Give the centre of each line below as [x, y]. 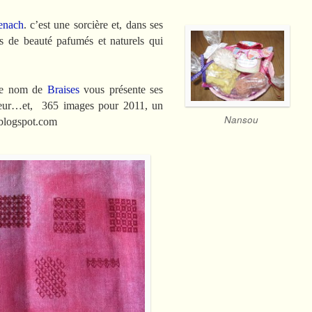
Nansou [241, 120]
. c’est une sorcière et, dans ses [93, 25]
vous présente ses [121, 90]
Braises [63, 90]
